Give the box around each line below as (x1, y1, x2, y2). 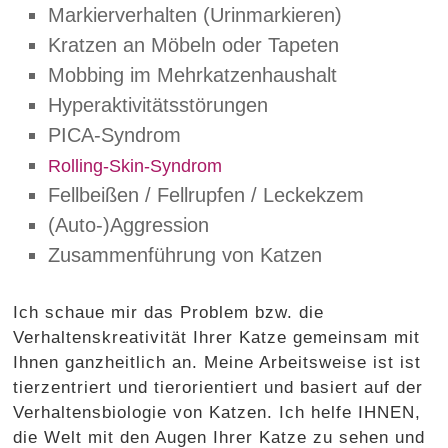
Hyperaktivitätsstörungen (48, 93, 269, 116)
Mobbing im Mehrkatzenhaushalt (48, 63, 338, 86)
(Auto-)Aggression (48, 213, 210, 236)
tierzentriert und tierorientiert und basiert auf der (13, 377, 424, 397)
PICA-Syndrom (48, 123, 182, 146)
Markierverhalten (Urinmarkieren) (48, 3, 343, 26)
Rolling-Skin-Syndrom (48, 155, 223, 176)
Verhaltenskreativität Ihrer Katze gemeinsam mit (13, 327, 421, 347)
